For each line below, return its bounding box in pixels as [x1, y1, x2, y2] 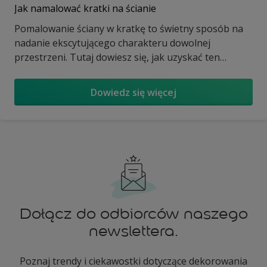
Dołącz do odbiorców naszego [19, 204, 248, 223]
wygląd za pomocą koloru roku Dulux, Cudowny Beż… [14, 65, 252, 79]
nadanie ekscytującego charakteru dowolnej [14, 36, 210, 50]
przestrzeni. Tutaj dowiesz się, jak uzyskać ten [14, 51, 220, 64]
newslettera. [89, 222, 178, 241]
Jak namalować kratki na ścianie [14, 2, 156, 15]
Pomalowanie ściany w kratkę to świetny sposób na [14, 22, 243, 36]
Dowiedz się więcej [91, 85, 176, 99]
